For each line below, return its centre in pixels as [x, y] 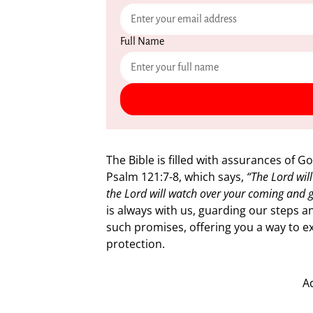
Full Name [142, 41]
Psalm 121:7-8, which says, [176, 177]
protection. [136, 244]
